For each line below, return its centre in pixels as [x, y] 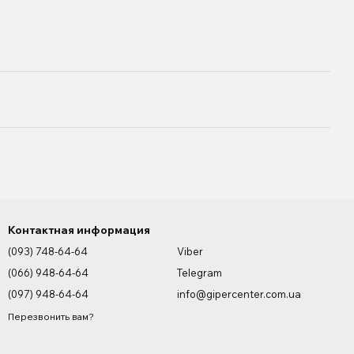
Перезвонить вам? [51, 316]
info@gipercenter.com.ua [239, 294]
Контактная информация [79, 230]
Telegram [200, 273]
